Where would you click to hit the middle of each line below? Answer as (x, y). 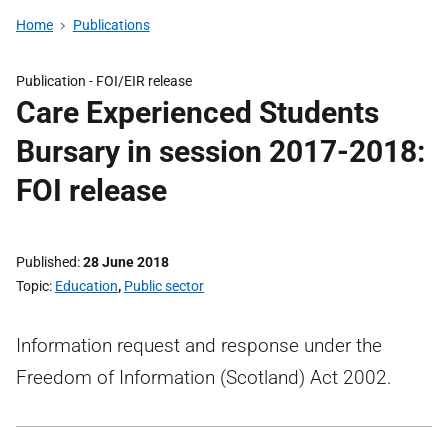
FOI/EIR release (144, 81)
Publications (111, 25)
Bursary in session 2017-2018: (220, 151)
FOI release (91, 190)
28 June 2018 (126, 262)
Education (86, 286)
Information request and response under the (199, 345)
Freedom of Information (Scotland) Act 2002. (204, 377)
